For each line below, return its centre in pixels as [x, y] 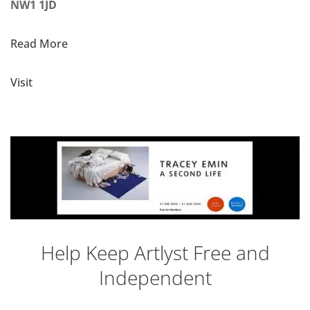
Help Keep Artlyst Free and [155, 253]
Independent [155, 278]
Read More [39, 44]
